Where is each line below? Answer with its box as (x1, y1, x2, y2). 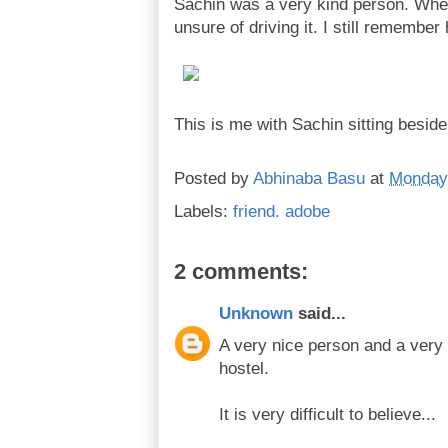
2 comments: (174, 259, 308, 285)
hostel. (219, 358, 269, 378)
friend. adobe (233, 202, 330, 222)
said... (293, 304, 346, 324)
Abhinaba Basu (253, 169, 365, 189)
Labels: (174, 202, 233, 222)
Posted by (174, 169, 253, 189)
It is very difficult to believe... (219, 404, 436, 424)
